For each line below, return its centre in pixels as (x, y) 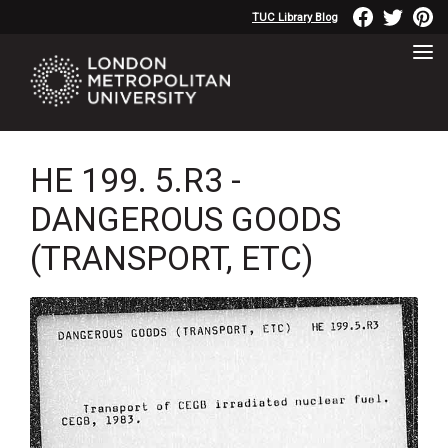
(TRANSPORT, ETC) (171, 258)
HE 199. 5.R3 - (135, 180)
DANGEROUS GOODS (185, 219)
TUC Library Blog (295, 17)
